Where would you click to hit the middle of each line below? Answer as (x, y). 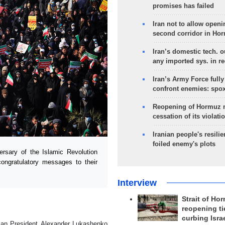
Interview (137, 183)
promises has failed (183, 6)
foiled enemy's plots (184, 144)
